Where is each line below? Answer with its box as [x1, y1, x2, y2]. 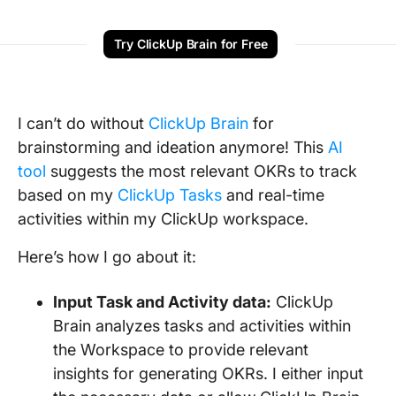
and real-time [222, 186, 324, 204]
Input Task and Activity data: [53, 293, 271, 311]
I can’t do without [18, 114, 148, 133]
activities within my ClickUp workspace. [18, 209, 313, 228]
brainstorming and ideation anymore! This [18, 138, 328, 156]
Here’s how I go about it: [18, 247, 196, 266]
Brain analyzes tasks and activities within [53, 316, 351, 335]
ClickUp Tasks [118, 186, 222, 204]
